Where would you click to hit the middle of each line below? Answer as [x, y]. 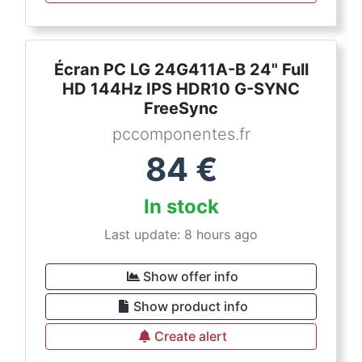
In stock [181, 206]
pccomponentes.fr [181, 134]
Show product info [191, 306]
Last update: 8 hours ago [181, 234]
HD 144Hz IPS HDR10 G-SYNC [181, 89]
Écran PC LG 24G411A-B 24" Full [181, 69]
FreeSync [181, 108]
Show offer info [191, 276]
